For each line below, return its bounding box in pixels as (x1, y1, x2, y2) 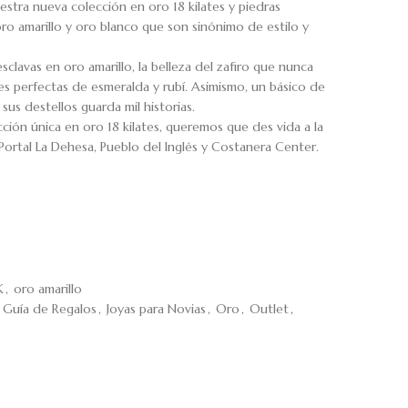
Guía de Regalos (3, 301, 97, 317)
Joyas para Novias (107, 301, 206, 317)
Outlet (250, 301, 289, 317)
